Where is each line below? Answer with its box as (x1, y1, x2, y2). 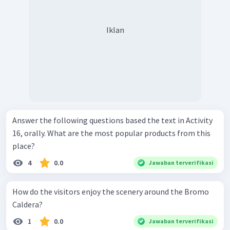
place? (12, 141, 35, 151)
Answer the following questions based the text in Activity (12, 115, 213, 126)
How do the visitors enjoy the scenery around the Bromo (12, 186, 209, 197)
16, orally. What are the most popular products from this (12, 128, 47, 139)
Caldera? (12, 199, 43, 210)
